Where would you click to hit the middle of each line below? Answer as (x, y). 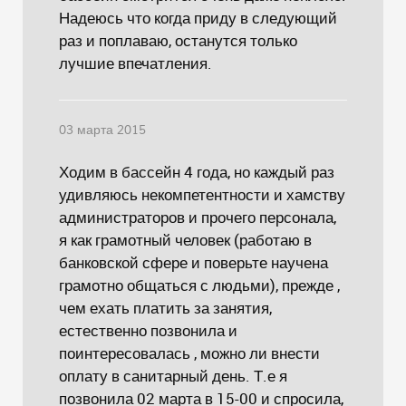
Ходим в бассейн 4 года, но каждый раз (197, 172)
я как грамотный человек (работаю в (185, 240)
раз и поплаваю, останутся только (178, 40)
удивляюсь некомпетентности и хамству (202, 194)
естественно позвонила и (148, 330)
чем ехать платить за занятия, (165, 308)
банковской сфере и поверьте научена (193, 262)
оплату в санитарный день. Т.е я (173, 376)
